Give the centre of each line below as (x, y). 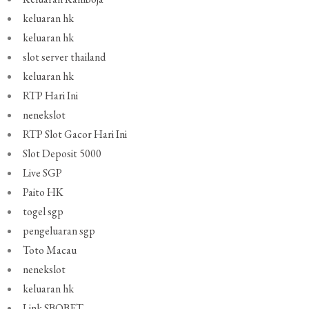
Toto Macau (50, 250)
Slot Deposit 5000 (62, 154)
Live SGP (43, 173)
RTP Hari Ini (51, 96)
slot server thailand (64, 57)
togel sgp (43, 212)
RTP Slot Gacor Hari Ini (75, 134)
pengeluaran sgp (59, 231)
